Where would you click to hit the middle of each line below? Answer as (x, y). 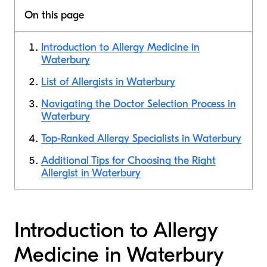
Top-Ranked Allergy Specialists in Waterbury (141, 139)
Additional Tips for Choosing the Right (128, 161)
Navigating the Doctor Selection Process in (139, 104)
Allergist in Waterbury (91, 173)
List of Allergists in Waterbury (108, 82)
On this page (54, 15)
